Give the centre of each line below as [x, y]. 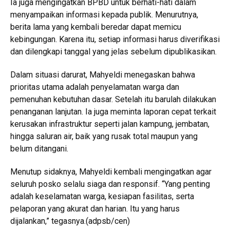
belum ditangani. [39, 149]
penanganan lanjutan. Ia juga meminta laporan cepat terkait [113, 112]
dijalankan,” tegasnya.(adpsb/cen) [70, 221]
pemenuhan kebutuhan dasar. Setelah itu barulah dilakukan [113, 100]
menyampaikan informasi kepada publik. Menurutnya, [104, 15]
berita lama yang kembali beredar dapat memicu [96, 27]
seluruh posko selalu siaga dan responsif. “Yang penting [110, 184]
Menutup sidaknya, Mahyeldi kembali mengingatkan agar [111, 172]
